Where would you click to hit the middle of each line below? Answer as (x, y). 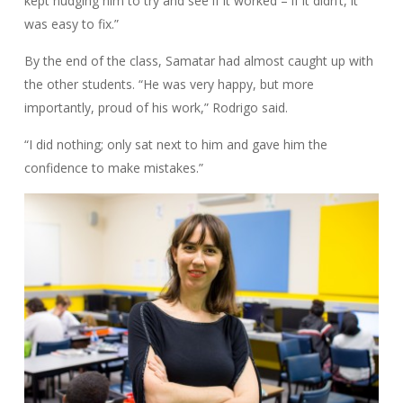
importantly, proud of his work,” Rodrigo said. (156, 108)
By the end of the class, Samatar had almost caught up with (198, 61)
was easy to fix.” (71, 24)
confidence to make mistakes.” (113, 168)
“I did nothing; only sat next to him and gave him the (175, 145)
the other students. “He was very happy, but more (169, 85)
